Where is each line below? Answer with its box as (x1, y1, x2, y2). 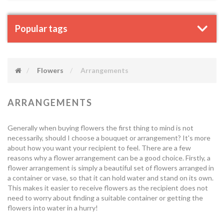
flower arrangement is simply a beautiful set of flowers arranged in (7, 163, 214, 172)
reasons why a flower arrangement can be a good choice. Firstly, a (7, 153, 210, 162)
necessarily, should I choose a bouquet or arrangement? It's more (7, 133, 210, 142)
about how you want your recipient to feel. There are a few (7, 143, 191, 152)
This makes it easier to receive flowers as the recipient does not (7, 183, 208, 192)
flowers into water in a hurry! (7, 203, 98, 212)
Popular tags (15, 23, 67, 34)
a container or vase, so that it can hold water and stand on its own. (7, 173, 213, 182)
